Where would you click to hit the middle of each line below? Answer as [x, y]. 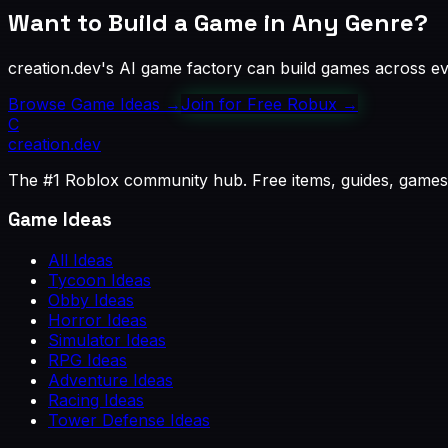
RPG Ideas [87, 360]
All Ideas [80, 260]
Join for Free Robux [259, 103]
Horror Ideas [97, 320]
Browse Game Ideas [84, 103]
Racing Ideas [96, 400]
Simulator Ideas [107, 340]
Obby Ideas [91, 300]
